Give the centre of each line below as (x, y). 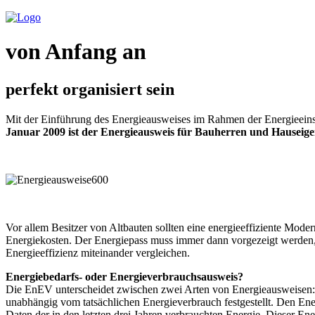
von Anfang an (76, 52)
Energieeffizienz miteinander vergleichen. (98, 252)
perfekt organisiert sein (90, 89)
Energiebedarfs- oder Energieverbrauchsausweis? (124, 276)
